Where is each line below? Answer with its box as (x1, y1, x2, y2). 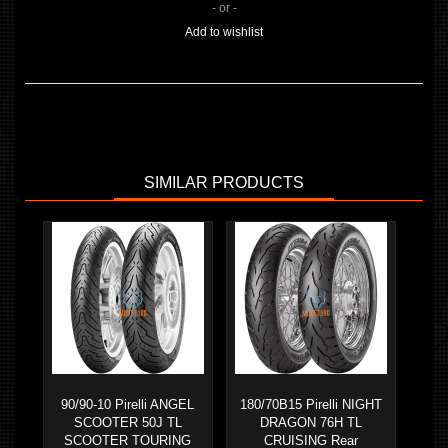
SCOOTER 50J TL (73, 415, 182, 431)
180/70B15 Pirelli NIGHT (239, 397, 382, 413)
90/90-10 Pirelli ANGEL (61, 397, 194, 413)
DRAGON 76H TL (259, 415, 362, 431)
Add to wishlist (185, 25, 263, 40)
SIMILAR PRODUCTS (144, 174, 304, 192)
